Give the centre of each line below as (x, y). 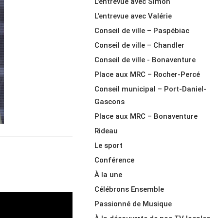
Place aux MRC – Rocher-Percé (147, 74)
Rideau (106, 131)
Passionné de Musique (133, 204)
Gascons (110, 102)
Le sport (109, 145)
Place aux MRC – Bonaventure (146, 116)
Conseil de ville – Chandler (140, 45)
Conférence (115, 160)
